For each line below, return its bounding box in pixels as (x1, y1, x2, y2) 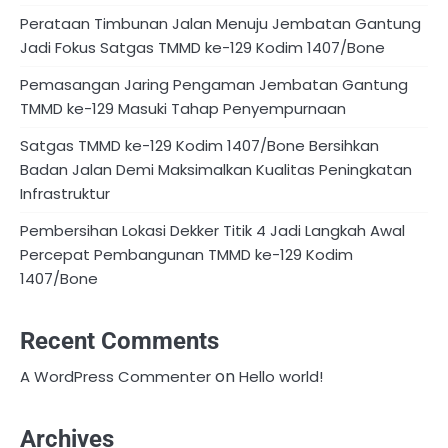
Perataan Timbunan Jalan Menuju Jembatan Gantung (20, 13, 421, 35)
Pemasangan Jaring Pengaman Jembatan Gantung (20, 74, 408, 96)
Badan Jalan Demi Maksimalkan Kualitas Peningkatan (20, 159, 412, 181)
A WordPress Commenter (20, 365, 211, 387)
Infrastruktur (20, 183, 110, 205)
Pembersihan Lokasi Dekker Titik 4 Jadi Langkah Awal (20, 220, 405, 242)
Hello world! (239, 365, 323, 387)
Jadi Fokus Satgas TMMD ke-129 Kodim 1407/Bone (20, 37, 385, 59)
